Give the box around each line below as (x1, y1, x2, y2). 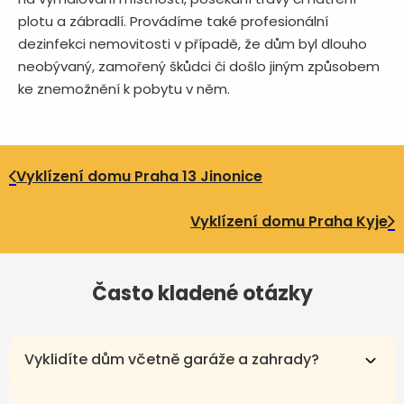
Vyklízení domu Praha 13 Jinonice (16, 165, 262, 187)
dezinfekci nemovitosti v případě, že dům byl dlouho (18, 33, 367, 53)
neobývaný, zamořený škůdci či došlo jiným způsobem (18, 56, 380, 76)
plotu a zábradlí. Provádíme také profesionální (18, 11, 328, 31)
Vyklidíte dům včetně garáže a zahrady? (24, 349, 319, 371)
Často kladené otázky (91, 280, 313, 308)
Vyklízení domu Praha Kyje (190, 210, 388, 232)
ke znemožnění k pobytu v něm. (18, 78, 234, 98)
